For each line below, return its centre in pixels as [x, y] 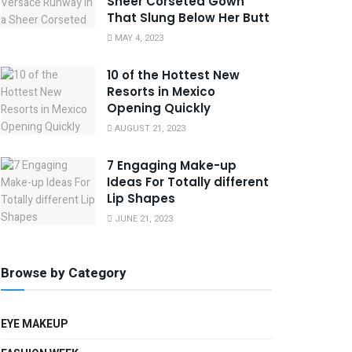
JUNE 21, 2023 [143, 219]
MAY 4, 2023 [138, 38]
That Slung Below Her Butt [188, 18]
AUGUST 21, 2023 [149, 128]
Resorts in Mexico [161, 92]
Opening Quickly [159, 108]
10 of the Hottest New [173, 75]
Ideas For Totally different [188, 182]
